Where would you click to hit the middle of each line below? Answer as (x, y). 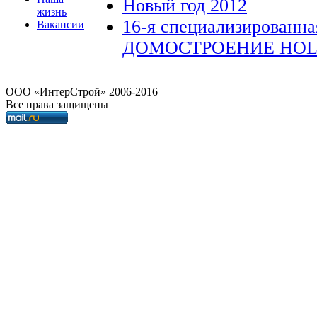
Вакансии (60, 24)
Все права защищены (57, 104)
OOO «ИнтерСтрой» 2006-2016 (83, 92)
